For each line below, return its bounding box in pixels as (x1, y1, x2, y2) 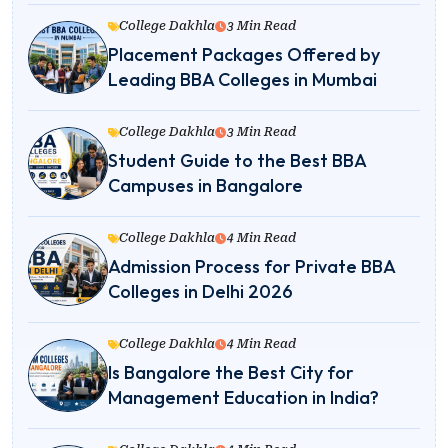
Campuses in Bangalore (108, 174, 303, 198)
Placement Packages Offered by (108, 43, 380, 67)
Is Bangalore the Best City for (108, 361, 354, 385)
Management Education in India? (108, 386, 379, 410)
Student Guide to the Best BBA (108, 149, 366, 173)
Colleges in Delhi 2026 (108, 280, 293, 304)
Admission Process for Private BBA (108, 255, 395, 279)
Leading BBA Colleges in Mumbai (108, 68, 377, 92)
